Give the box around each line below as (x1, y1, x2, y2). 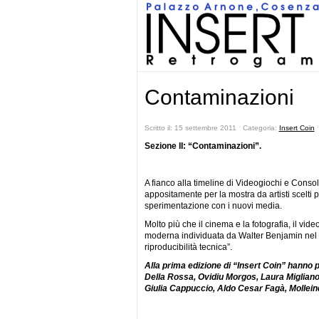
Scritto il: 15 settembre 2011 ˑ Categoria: (144, 124, 279, 132)
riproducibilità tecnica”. (144, 242, 232, 252)
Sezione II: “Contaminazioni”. (144, 141, 261, 151)
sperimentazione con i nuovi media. (144, 201, 282, 211)
